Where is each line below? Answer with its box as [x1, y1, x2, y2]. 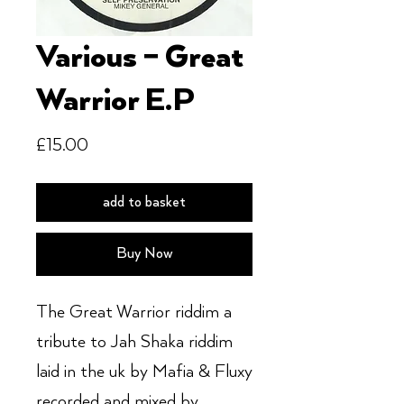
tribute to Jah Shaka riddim [36, 332, 233, 353]
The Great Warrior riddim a [36, 302, 232, 323]
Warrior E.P [36, 83, 195, 119]
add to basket [103, 194, 186, 211]
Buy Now [115, 245, 173, 262]
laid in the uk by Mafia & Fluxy [36, 362, 252, 382]
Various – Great [36, 40, 243, 76]
